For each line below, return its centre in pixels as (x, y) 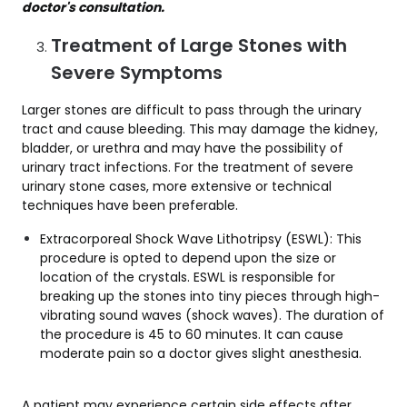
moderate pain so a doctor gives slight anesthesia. (201, 354)
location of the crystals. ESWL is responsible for (188, 278)
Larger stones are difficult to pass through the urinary (192, 110)
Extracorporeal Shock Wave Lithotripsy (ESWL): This (201, 239)
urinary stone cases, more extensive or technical (177, 187)
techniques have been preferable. (132, 206)
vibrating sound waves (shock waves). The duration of (212, 316)
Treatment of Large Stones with (199, 46)
